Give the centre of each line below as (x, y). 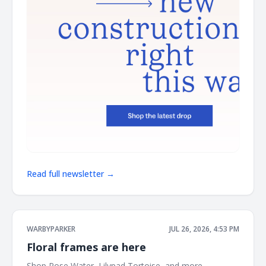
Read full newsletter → (71, 173)
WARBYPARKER (51, 229)
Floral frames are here (86, 247)
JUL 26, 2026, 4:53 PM (204, 229)
